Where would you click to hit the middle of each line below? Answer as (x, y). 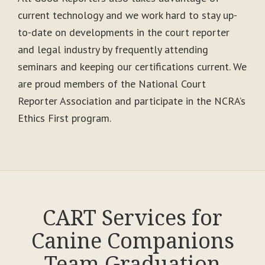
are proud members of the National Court (112, 83)
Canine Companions (132, 241)
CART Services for (132, 218)
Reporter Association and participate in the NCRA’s (132, 101)
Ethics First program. (64, 118)
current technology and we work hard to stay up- (127, 15)
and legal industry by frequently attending (113, 49)
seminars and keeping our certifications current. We (132, 66)
